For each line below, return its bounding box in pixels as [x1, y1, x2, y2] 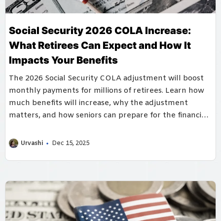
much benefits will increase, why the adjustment [9, 98, 188, 108]
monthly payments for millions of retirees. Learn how [9, 85, 204, 96]
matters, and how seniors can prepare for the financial [9, 110, 208, 120]
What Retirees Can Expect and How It [9, 39, 191, 51]
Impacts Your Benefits [9, 54, 118, 66]
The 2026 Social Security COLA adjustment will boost [9, 73, 204, 83]
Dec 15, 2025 [52, 139, 89, 147]
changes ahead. [9, 122, 65, 133]
